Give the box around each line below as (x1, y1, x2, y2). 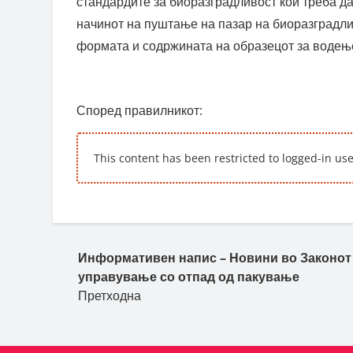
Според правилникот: (76, 102, 203, 119)
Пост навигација (53, 225, 269, 261)
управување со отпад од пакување (78, 268, 299, 285)
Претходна (78, 287, 141, 304)
